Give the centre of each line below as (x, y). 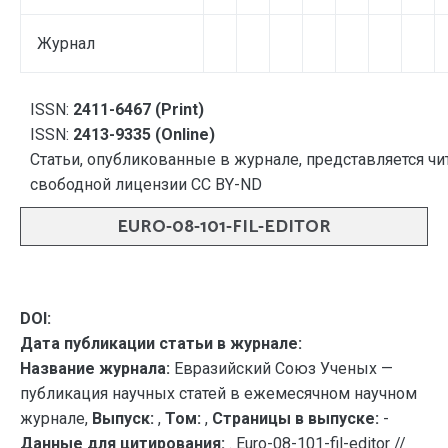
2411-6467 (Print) (138, 109)
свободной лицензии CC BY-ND (146, 184)
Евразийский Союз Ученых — (281, 368)
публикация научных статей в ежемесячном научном (218, 393)
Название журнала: (95, 368)
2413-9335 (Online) (144, 134)
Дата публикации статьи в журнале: (161, 343)
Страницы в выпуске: (295, 418)
